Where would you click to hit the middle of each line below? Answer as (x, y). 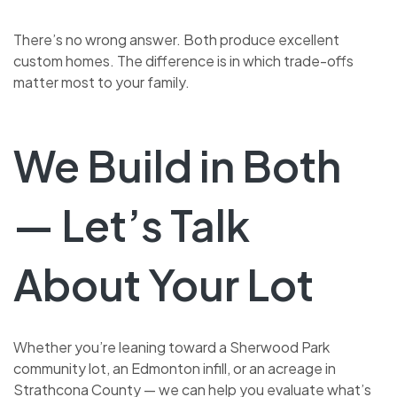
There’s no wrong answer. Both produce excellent (176, 39)
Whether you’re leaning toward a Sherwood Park (171, 346)
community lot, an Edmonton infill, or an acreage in (175, 368)
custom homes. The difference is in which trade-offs (183, 60)
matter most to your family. (101, 82)
